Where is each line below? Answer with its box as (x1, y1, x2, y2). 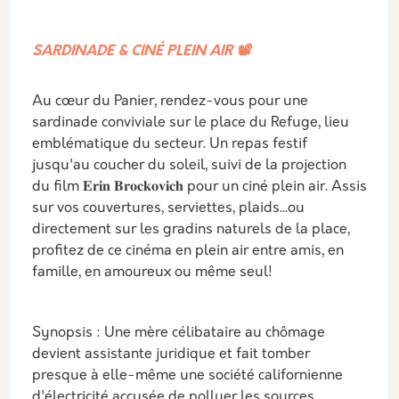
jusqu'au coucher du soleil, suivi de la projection (32, 159, 346, 173)
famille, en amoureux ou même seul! (32, 265, 273, 280)
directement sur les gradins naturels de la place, (32, 223, 350, 237)
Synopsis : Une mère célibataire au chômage (32, 326, 325, 340)
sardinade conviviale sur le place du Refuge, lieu (32, 116, 349, 130)
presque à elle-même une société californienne (32, 369, 343, 383)
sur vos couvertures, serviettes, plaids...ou (32, 201, 305, 216)
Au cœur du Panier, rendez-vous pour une (32, 94, 308, 109)
